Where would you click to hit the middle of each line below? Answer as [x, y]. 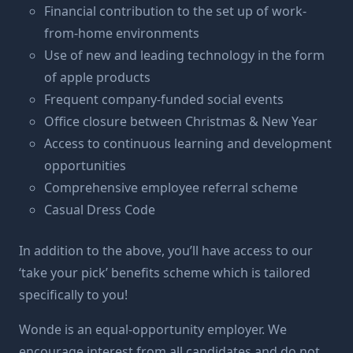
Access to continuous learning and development [188, 143]
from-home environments [122, 33]
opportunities [85, 165]
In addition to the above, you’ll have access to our [166, 251]
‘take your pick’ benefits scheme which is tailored [165, 273]
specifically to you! [73, 295]
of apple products [97, 77]
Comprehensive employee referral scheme [171, 188]
